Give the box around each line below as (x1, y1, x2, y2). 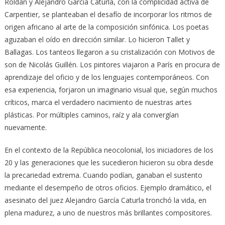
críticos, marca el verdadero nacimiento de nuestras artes (4, 97, 192, 107)
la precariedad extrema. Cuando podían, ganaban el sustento (4, 170, 202, 180)
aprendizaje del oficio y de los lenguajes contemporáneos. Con (4, 72, 209, 82)
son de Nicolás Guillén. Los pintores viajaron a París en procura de (4, 59, 220, 69)
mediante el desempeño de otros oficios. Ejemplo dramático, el (4, 182, 211, 192)
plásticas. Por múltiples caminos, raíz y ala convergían (4, 109, 179, 120)
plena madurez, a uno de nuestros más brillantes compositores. (4, 207, 212, 217)
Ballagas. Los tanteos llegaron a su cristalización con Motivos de (4, 47, 215, 57)
